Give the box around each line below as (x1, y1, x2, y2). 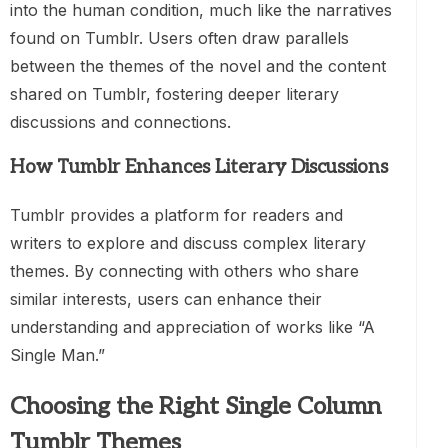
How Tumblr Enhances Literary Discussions (10, 156, 388, 180)
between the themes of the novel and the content (10, 55, 386, 76)
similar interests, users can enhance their (10, 288, 322, 309)
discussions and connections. (10, 111, 231, 132)
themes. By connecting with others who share (10, 260, 359, 281)
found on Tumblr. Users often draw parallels (10, 27, 349, 48)
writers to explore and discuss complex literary (10, 232, 366, 253)
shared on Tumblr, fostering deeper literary (10, 83, 339, 104)
